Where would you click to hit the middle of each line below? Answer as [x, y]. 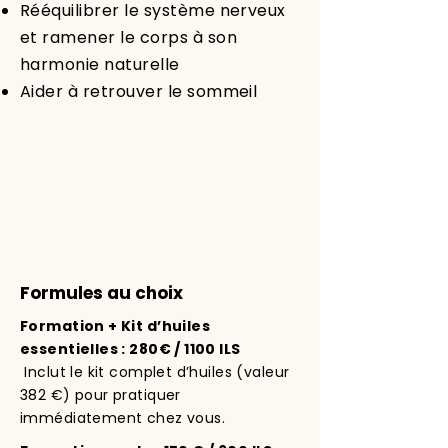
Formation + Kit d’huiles [115, 326]
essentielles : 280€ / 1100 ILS [130, 349]
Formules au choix [101, 293]
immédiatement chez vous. [123, 418]
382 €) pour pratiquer [100, 395]
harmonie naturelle [100, 64]
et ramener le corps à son [128, 37]
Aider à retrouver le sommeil [139, 91]
